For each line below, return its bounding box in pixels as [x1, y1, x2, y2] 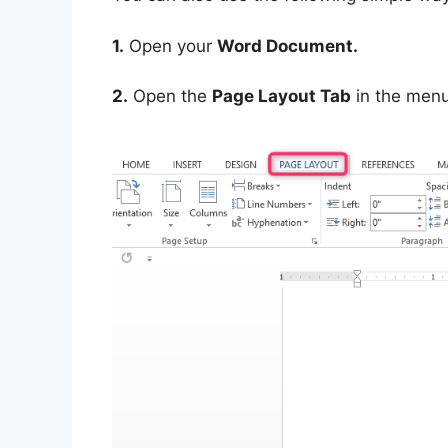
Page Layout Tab [212, 86, 351, 107]
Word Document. [217, 35, 358, 56]
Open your [124, 35, 217, 56]
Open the [128, 86, 212, 107]
